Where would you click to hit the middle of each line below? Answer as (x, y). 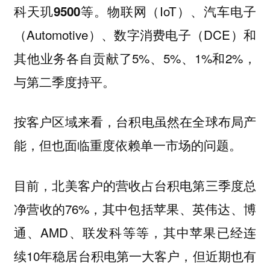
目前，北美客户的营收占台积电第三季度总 (135, 185)
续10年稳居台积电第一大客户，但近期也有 (135, 255)
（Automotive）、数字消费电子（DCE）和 (135, 34)
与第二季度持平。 (64, 81)
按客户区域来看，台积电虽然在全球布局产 (135, 122)
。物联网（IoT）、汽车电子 (175, 11)
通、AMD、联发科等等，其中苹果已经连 (135, 232)
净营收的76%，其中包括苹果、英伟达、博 (135, 208)
